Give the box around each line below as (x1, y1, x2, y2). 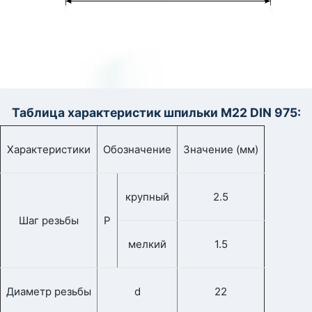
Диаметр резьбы (6, 285, 91, 299)
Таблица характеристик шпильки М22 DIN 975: (11, 105, 301, 120)
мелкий (128, 237, 166, 251)
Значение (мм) (183, 143, 258, 157)
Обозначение (103, 143, 171, 157)
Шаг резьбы (19, 214, 79, 228)
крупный (125, 190, 169, 204)
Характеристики (7, 143, 91, 157)
